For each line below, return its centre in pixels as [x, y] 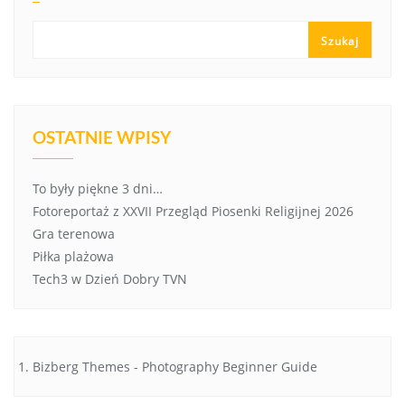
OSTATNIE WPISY [102, 137]
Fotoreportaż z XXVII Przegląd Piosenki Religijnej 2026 [193, 211]
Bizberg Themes [81, 366]
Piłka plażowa [73, 256]
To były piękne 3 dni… [98, 188]
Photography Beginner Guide [230, 366]
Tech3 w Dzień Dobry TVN [110, 278]
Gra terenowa [74, 233]
